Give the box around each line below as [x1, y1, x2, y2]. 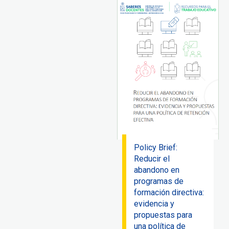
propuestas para [134, 210, 193, 220]
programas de [134, 176, 184, 187]
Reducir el [134, 154, 170, 164]
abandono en [134, 165, 180, 175]
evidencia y [134, 199, 175, 209]
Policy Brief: [134, 143, 178, 153]
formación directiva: [134, 188, 204, 198]
